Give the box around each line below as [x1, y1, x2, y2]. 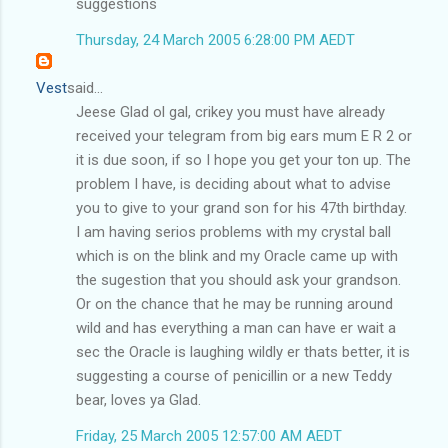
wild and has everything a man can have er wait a [76, 318, 396, 337]
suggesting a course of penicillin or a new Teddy [76, 366, 392, 385]
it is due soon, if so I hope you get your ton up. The [76, 150, 411, 169]
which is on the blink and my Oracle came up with [76, 246, 398, 265]
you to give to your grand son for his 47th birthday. [76, 198, 407, 217]
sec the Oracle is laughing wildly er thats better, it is [76, 342, 410, 361]
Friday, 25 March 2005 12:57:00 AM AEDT [76, 426, 342, 445]
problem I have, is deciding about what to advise [76, 174, 391, 193]
